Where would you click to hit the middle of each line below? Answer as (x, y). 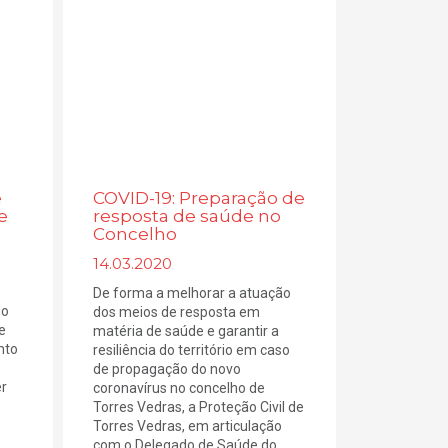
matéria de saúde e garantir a (186, 331)
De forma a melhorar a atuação (192, 293)
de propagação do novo (167, 369)
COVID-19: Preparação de (199, 198)
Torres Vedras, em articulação (188, 426)
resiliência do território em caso (192, 350)
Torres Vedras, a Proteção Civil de (199, 407)
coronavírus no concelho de (179, 388)
